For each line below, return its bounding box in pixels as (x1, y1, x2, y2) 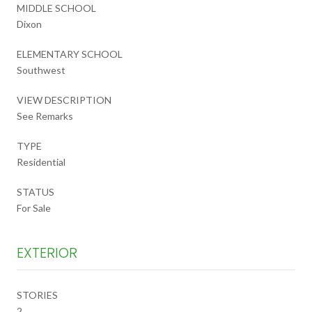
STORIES (17, 288, 58, 301)
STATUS (17, 185, 54, 198)
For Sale (17, 201, 51, 214)
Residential (17, 155, 65, 168)
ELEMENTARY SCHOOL (17, 47, 123, 60)
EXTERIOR (17, 242, 77, 263)
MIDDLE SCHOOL (17, 1, 96, 14)
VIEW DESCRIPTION (17, 93, 111, 106)
